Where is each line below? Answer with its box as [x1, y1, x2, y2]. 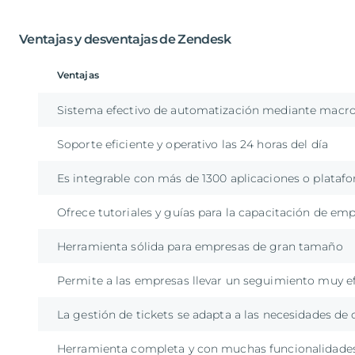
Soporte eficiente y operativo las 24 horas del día [57, 137, 328, 152]
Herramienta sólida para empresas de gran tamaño [57, 239, 343, 254]
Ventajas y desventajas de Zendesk [19, 31, 231, 47]
